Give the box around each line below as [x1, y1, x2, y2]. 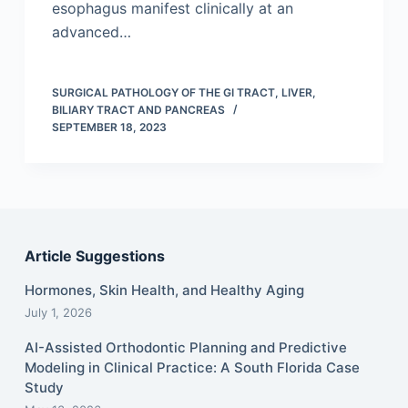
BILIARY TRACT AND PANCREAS [51, 103, 225, 117]
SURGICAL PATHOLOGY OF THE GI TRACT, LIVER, [51, 86, 316, 100]
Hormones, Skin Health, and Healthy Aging [24, 281, 304, 300]
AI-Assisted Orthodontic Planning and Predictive [24, 339, 347, 357]
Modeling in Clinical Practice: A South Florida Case [24, 359, 360, 377]
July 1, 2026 [24, 305, 92, 321]
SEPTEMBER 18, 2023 [51, 120, 167, 135]
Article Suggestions [24, 247, 165, 266]
